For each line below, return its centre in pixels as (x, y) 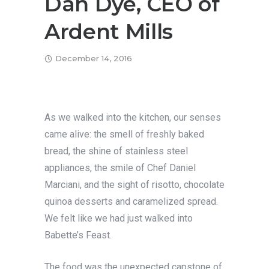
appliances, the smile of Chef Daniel (120, 168)
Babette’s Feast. (78, 235)
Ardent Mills (109, 32)
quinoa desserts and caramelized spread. (131, 202)
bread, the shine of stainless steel (116, 151)
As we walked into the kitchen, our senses (133, 118)
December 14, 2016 (94, 59)
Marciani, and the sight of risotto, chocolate (134, 185)
